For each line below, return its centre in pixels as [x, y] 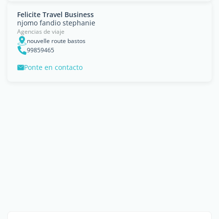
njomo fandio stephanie [56, 23]
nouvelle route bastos [56, 41]
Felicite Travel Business [55, 14]
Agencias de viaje [41, 32]
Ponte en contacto [53, 67]
